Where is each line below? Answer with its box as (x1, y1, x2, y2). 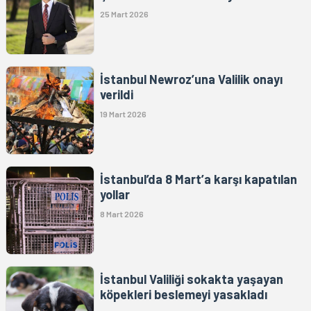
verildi (100, 87, 133, 103)
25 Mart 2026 (100, 9, 149, 19)
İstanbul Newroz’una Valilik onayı (100, 72, 283, 87)
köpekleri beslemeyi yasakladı (100, 287, 267, 303)
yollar (100, 187, 130, 203)
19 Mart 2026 (100, 109, 146, 119)
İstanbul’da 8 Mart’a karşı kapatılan (100, 171, 297, 187)
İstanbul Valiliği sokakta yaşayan (100, 271, 283, 287)
